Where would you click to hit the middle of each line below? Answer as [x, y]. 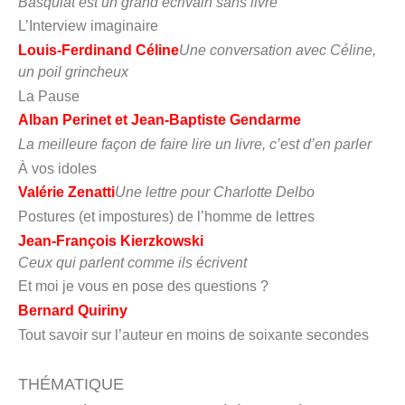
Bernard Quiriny [73, 310]
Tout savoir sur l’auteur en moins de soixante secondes [193, 334]
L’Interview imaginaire [88, 26]
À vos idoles [57, 168]
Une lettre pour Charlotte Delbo [217, 193]
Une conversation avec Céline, [278, 50]
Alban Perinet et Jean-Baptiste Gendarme [161, 120]
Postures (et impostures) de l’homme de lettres [166, 216]
